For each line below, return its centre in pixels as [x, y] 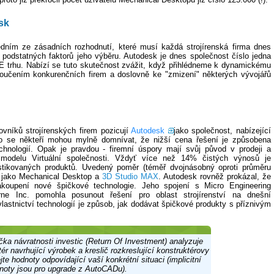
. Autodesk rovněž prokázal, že [215, 176]
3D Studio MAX [130, 176]
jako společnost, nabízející [222, 130]
